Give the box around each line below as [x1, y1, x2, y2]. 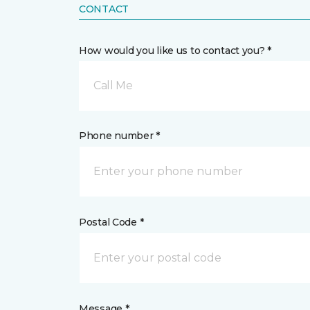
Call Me [93, 78, 133, 92]
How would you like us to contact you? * [79, 44, 272, 57]
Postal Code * [79, 215, 144, 228]
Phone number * [79, 129, 161, 142]
